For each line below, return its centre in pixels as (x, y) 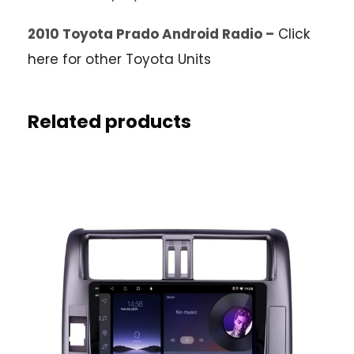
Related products (109, 122)
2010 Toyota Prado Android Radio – (151, 34)
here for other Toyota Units (119, 60)
